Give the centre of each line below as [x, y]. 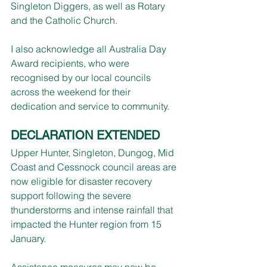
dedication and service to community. [90, 106]
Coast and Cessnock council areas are [95, 167]
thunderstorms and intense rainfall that [93, 209]
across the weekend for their [72, 91]
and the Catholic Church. [64, 20]
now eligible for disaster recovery [83, 181]
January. [28, 238]
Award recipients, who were [71, 63]
